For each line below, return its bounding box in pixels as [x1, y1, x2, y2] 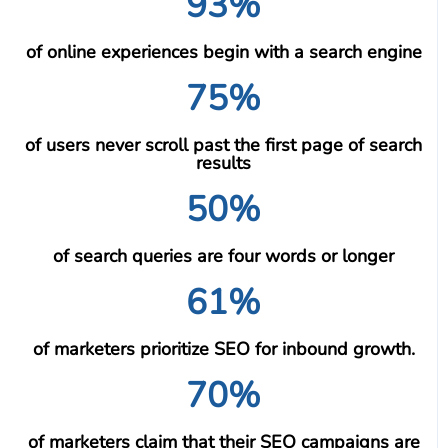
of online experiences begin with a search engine [25, 40, 422, 65]
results [196, 151, 251, 176]
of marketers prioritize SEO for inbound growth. [32, 337, 415, 362]
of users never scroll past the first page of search [25, 133, 422, 158]
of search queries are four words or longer [53, 244, 394, 269]
